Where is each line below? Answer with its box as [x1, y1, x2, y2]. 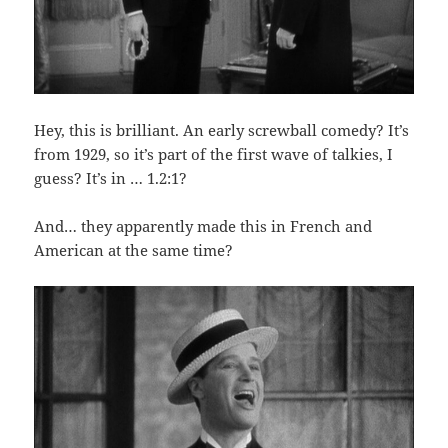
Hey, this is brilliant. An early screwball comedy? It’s [34, 119, 410, 140]
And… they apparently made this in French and [34, 215, 373, 236]
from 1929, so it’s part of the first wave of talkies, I [34, 143, 394, 164]
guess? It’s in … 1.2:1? [34, 167, 188, 188]
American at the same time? [34, 239, 234, 260]
